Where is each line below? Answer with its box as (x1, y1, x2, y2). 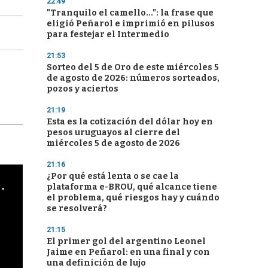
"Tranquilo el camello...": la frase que (47, 8, 214, 18)
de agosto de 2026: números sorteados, (47, 73, 220, 83)
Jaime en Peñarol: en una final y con (47, 247, 210, 257)
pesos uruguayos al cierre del (47, 127, 180, 138)
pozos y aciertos (47, 84, 118, 94)
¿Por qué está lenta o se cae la (47, 171, 179, 181)
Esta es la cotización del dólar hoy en (47, 117, 213, 127)
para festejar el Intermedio (47, 29, 169, 39)
